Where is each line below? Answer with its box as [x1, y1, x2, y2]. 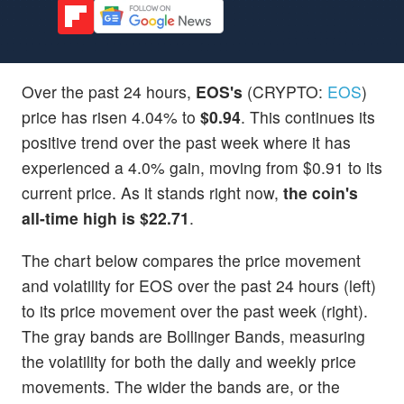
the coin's [283, 180, 358, 204]
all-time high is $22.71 [22, 206, 189, 229]
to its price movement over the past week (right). [22, 298, 368, 322]
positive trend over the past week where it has [22, 130, 351, 153]
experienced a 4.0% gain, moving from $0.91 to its [22, 155, 382, 179]
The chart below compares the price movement [22, 248, 361, 271]
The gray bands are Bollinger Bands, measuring [22, 324, 365, 347]
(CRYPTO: [243, 79, 327, 103]
